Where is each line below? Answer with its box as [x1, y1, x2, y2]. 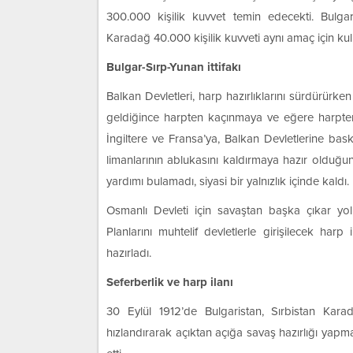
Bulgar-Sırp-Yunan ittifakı [106, 60, 241, 74]
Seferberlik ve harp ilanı [106, 275, 233, 289]
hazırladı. [106, 246, 151, 260]
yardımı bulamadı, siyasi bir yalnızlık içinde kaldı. [106, 174, 349, 188]
